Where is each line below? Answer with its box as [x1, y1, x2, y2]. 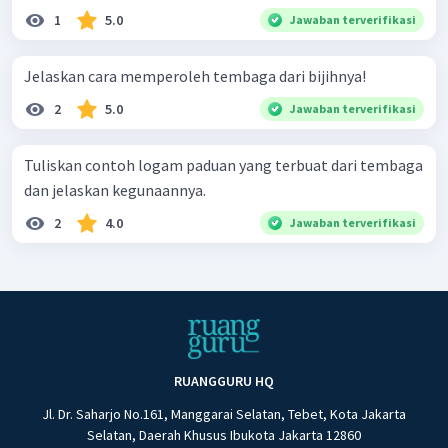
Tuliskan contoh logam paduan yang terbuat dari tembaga [24, 154, 423, 175]
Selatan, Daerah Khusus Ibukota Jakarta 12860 [86, 426, 361, 445]
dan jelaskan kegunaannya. [24, 179, 206, 200]
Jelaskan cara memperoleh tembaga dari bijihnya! [24, 65, 366, 86]
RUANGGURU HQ [173, 372, 274, 391]
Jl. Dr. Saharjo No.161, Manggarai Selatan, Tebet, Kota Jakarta [41, 405, 406, 424]
